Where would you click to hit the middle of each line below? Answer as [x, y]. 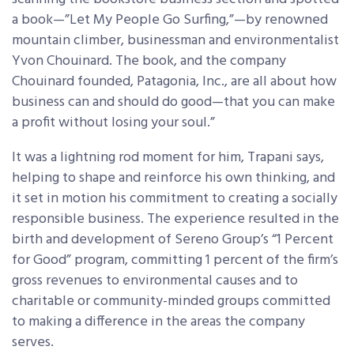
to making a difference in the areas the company [158, 322]
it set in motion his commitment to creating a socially [175, 199]
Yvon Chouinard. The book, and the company [149, 62]
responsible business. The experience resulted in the [175, 220]
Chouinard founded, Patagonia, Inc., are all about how [174, 82]
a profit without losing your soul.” [113, 123]
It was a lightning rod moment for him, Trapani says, [168, 158]
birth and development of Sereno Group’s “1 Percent [173, 240]
